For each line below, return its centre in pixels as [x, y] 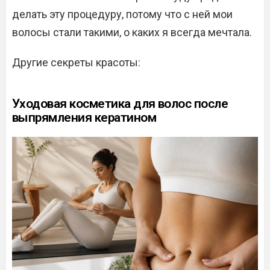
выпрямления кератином [84, 118]
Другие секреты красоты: [76, 62]
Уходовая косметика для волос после [120, 104]
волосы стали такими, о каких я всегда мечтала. [132, 32]
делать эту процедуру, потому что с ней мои [122, 14]
